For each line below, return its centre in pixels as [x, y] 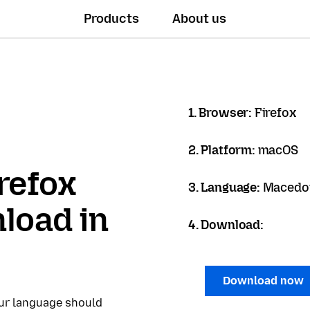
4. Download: [226, 225]
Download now [265, 281]
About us [200, 19]
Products [112, 19]
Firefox [275, 113]
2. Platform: [223, 150]
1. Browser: [221, 113]
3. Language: [226, 188]
